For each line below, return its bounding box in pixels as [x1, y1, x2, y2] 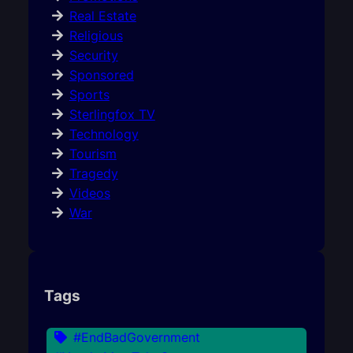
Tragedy [69, 165, 118, 182]
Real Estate [69, 8, 136, 24]
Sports [69, 87, 110, 103]
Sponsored [69, 67, 134, 84]
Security [69, 47, 118, 64]
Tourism [69, 146, 117, 162]
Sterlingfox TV [69, 106, 155, 123]
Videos [69, 185, 110, 202]
